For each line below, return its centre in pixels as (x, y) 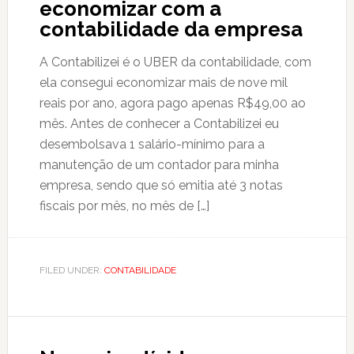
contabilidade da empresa (171, 29)
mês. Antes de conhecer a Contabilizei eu (159, 124)
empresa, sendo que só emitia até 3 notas (161, 185)
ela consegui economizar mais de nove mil (163, 83)
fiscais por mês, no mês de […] (124, 206)
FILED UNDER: (72, 270)
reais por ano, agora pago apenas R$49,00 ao (172, 103)
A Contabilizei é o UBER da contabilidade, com (175, 62)
